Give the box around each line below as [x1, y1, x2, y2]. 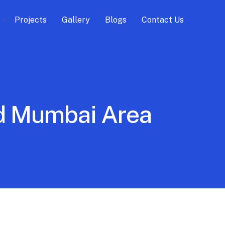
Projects [15, 15, 47, 25]
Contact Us [142, 15, 184, 25]
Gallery [62, 15, 90, 25]
